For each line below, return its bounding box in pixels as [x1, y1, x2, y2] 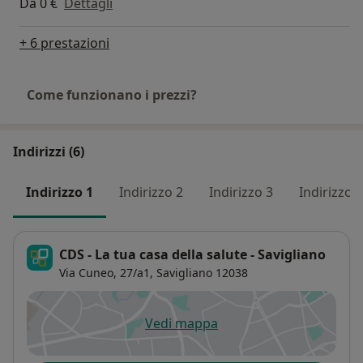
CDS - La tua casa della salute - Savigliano [59, 245, 326, 263]
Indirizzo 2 [119, 183, 183, 202]
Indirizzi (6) [13, 143, 84, 161]
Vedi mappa [145, 314, 218, 332]
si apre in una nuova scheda [180, 322, 352, 341]
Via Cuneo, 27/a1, [59, 264, 153, 280]
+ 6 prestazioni [19, 34, 109, 53]
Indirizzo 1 [26, 183, 93, 202]
